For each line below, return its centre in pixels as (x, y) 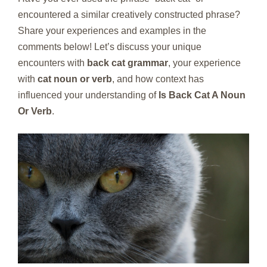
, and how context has (158, 79)
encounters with (52, 63)
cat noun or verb (75, 79)
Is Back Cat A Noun (202, 95)
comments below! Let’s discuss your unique (110, 46)
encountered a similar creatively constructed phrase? (129, 14)
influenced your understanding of (88, 95)
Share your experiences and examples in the (112, 30)
